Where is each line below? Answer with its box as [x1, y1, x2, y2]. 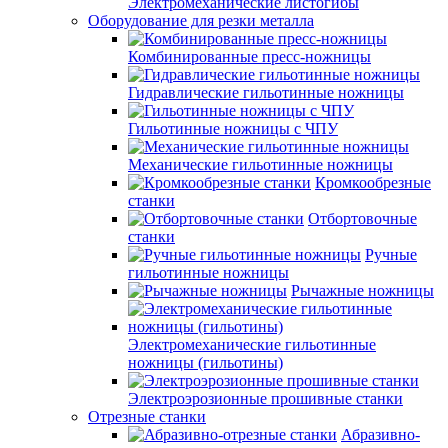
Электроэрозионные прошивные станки [128, 390, 403, 407]
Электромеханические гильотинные [128, 336, 376, 353]
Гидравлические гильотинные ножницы [128, 84, 404, 101]
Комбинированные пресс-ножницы [128, 48, 371, 65]
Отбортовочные [308, 210, 417, 227]
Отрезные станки [88, 408, 206, 425]
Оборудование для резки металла [88, 12, 314, 29]
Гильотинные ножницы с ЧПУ [128, 120, 338, 137]
